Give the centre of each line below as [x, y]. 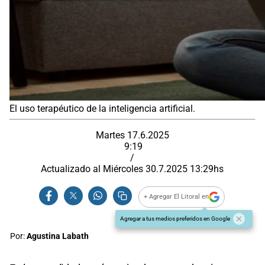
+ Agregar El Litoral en [177, 197]
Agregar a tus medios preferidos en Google [175, 218]
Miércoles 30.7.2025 [146, 169]
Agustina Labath [58, 236]
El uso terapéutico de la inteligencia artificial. [102, 108]
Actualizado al [72, 169]
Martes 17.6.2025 [132, 135]
